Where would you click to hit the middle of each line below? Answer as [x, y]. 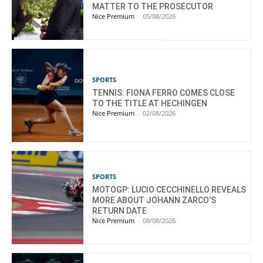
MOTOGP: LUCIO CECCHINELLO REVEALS [169, 189]
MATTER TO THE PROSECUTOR [153, 6]
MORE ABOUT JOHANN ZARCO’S [154, 200]
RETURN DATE [120, 210]
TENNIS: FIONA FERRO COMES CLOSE [164, 92]
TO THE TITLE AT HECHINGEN [150, 103]
